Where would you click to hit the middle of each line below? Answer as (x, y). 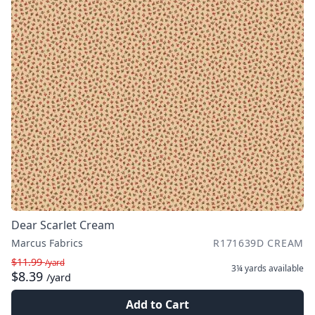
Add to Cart (157, 304)
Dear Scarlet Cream (63, 225)
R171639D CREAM (258, 243)
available (285, 268)
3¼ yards (249, 268)
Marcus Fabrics (47, 243)
